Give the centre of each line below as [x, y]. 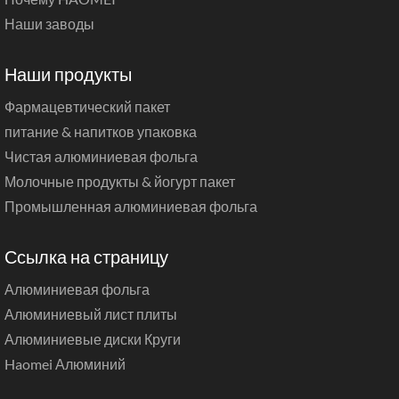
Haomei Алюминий [65, 363]
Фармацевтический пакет [87, 106]
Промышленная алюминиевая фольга [131, 206]
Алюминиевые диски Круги [93, 338]
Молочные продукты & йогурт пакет [120, 181]
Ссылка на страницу [86, 256]
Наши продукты [68, 73]
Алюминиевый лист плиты [91, 313]
